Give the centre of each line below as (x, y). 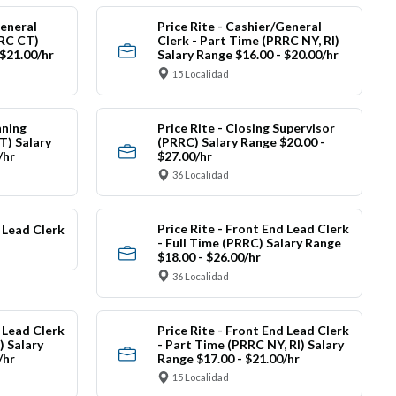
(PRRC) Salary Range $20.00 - (241, 141)
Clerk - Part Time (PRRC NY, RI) (248, 41)
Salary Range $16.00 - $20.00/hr (247, 55)
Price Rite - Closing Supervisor (246, 127)
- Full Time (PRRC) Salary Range (249, 243)
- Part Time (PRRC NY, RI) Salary (250, 344)
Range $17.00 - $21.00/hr (228, 358)
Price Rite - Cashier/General (239, 27)
